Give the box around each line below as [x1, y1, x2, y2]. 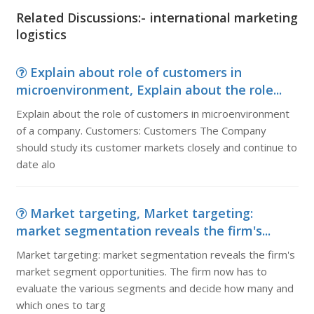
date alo [15, 157, 55, 171]
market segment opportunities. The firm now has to [15, 264, 267, 278]
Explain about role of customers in [29, 64, 242, 81]
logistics [15, 26, 67, 43]
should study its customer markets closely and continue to [15, 140, 297, 154]
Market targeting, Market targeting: [29, 205, 253, 221]
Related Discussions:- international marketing [15, 9, 299, 26]
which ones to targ [15, 298, 106, 312]
